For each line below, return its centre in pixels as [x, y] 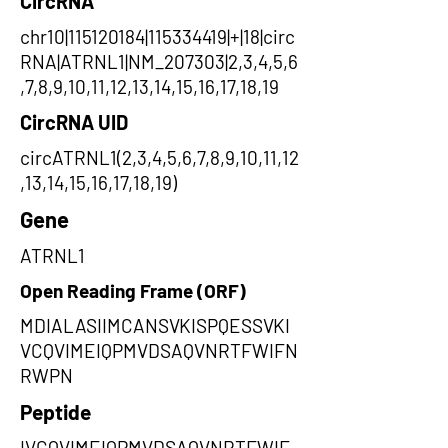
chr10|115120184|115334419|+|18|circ [157, 36]
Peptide [55, 411]
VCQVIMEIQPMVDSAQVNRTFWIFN [159, 350]
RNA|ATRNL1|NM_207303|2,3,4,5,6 [159, 61]
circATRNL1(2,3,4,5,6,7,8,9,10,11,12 [159, 157]
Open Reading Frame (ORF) [133, 290]
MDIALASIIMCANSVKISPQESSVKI [155, 325]
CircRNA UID [74, 122]
